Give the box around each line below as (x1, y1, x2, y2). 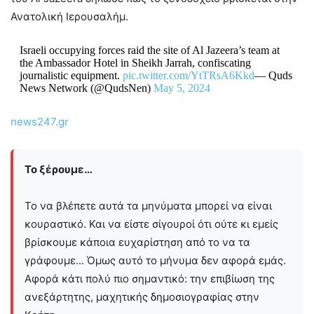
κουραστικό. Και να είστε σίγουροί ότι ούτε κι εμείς (25, 217, 278, 231)
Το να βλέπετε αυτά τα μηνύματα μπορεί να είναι (25, 199, 272, 213)
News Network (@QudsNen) (19, 82, 153, 95)
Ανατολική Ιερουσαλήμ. (11, 10, 128, 24)
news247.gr (11, 115, 69, 129)
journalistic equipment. (19, 69, 123, 82)
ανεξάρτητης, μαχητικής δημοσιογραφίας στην (25, 290, 259, 304)
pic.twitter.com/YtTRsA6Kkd (122, 69, 254, 82)
